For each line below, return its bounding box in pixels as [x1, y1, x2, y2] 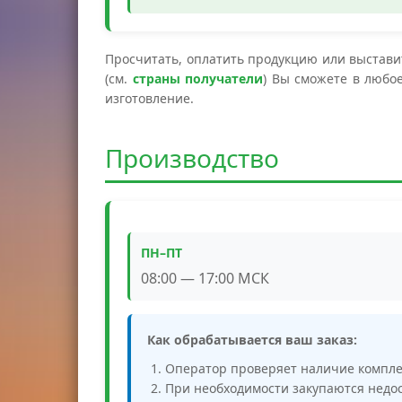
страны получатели [132, 70, 264, 87]
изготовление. [105, 90, 194, 107]
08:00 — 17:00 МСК [141, 268, 269, 288]
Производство [105, 141, 279, 175]
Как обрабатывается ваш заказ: [147, 331, 357, 348]
